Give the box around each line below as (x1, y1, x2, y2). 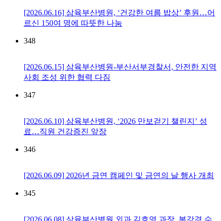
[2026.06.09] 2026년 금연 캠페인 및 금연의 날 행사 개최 (24, 171, 214, 180)
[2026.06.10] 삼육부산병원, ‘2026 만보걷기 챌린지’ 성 (24, 117, 207, 126)
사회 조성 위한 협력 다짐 (24, 73, 110, 82)
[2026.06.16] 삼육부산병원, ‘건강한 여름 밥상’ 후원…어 (24, 8, 215, 17)
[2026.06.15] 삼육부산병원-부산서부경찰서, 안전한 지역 (24, 63, 217, 72)
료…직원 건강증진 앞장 (24, 127, 107, 136)
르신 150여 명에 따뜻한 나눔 (24, 19, 122, 28)
